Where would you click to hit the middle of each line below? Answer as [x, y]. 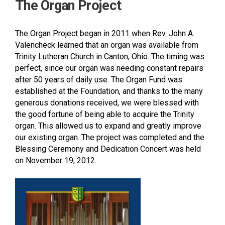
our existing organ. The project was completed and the [110, 137]
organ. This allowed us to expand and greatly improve [108, 126]
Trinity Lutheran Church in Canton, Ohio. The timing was [110, 56]
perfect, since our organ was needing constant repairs [109, 68]
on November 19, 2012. [56, 160]
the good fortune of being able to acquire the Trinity [105, 114]
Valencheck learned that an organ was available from [107, 45]
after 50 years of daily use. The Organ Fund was [99, 79]
